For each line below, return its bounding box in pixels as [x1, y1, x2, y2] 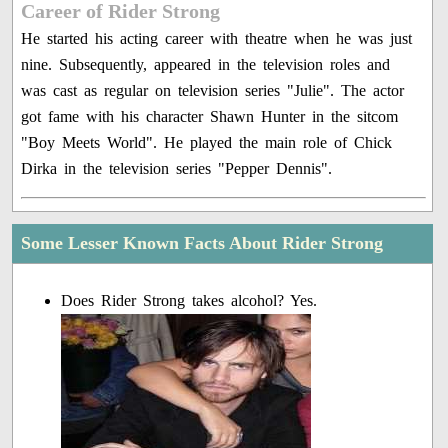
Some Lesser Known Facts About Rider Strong [21, 233, 384, 254]
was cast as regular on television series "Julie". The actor [21, 82, 405, 100]
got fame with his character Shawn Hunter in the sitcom [21, 108, 399, 126]
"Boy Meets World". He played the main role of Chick [21, 134, 393, 152]
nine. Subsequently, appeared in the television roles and [21, 56, 391, 74]
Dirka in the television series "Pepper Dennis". [21, 160, 333, 178]
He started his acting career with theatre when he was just [21, 30, 413, 48]
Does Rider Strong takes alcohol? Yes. [61, 292, 318, 310]
